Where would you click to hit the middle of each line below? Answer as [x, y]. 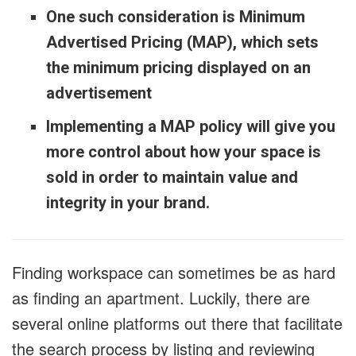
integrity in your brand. [128, 202]
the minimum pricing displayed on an [178, 67]
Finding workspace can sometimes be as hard [174, 272]
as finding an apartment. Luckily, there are [161, 297]
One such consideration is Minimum [175, 16]
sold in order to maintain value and [172, 177]
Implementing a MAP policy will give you [190, 126]
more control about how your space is [183, 151]
